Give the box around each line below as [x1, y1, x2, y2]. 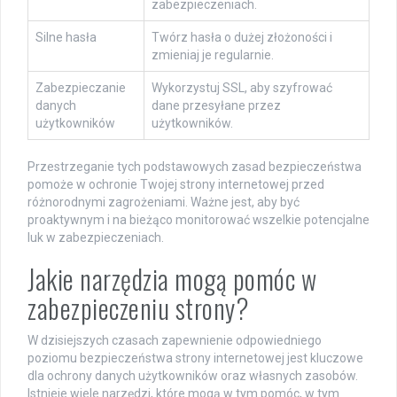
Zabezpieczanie [35, 80, 126, 95]
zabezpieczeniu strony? [27, 287, 249, 328]
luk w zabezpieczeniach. [27, 230, 164, 245]
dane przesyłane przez [152, 97, 281, 113]
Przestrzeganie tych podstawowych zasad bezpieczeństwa [27, 159, 362, 174]
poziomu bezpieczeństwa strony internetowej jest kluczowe [27, 350, 363, 365]
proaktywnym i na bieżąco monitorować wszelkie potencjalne [27, 212, 370, 227]
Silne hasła [35, 29, 97, 44]
